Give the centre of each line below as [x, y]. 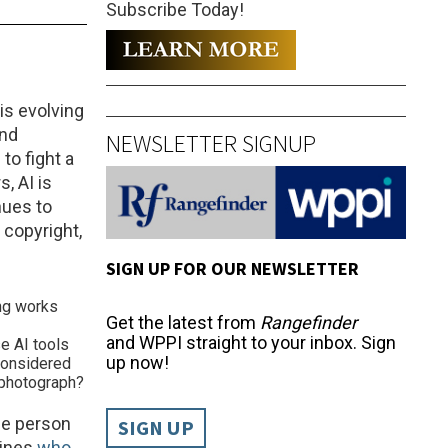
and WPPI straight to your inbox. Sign [251, 342]
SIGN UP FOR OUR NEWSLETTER [232, 268]
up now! [137, 362]
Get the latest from [183, 322]
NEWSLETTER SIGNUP [211, 143]
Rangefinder [308, 322]
